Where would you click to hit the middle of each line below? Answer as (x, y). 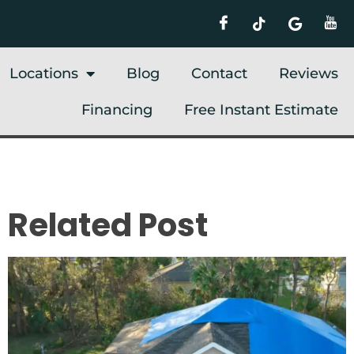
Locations (43, 73)
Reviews (308, 73)
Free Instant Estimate (261, 109)
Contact (219, 73)
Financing (117, 109)
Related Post (107, 226)
